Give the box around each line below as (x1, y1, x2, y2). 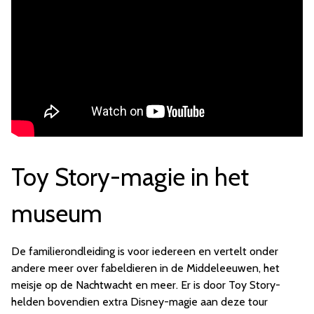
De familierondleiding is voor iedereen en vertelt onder (11, 244, 278, 258)
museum (11, 198, 102, 228)
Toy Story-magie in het (11, 161, 249, 192)
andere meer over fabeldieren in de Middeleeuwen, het (11, 261, 280, 275)
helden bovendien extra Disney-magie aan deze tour (11, 294, 268, 308)
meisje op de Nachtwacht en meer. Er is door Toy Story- (11, 278, 280, 292)
